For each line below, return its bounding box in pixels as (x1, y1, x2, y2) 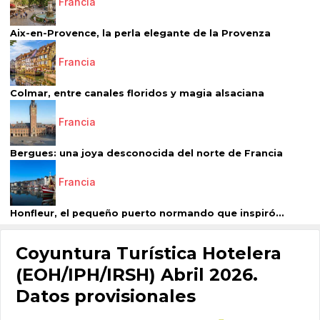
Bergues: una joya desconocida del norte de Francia (10, 148, 283, 159)
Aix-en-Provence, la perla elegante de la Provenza (10, 28, 271, 39)
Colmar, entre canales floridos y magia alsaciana (10, 88, 264, 99)
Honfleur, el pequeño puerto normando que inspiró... (10, 208, 284, 219)
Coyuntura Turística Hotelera (16, 242, 281, 264)
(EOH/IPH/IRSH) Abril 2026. (16, 264, 258, 285)
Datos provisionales (16, 285, 196, 306)
